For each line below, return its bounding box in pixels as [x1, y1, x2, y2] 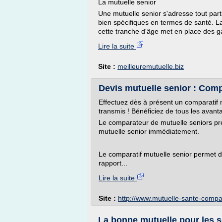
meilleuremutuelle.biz [117, 62, 184, 70]
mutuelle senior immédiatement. [99, 127, 199, 135]
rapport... [99, 159, 127, 167]
